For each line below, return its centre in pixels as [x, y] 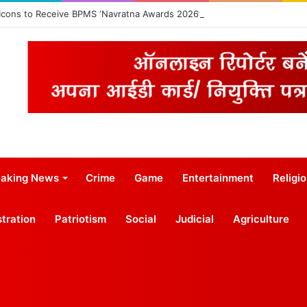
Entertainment [218, 177]
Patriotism [81, 219]
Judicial [195, 219]
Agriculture [261, 219]
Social [141, 219]
